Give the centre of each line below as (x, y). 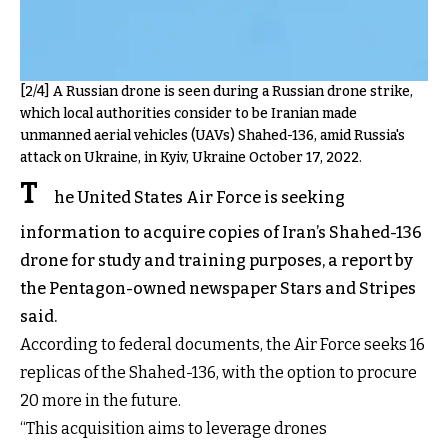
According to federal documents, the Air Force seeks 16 (222, 344)
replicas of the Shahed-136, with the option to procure (218, 372)
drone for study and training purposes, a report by (216, 260)
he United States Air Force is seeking (199, 197)
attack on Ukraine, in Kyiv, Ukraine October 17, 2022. (191, 157)
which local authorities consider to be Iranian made (188, 113)
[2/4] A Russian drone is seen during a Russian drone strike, (216, 91)
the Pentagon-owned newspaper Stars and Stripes (218, 288)
